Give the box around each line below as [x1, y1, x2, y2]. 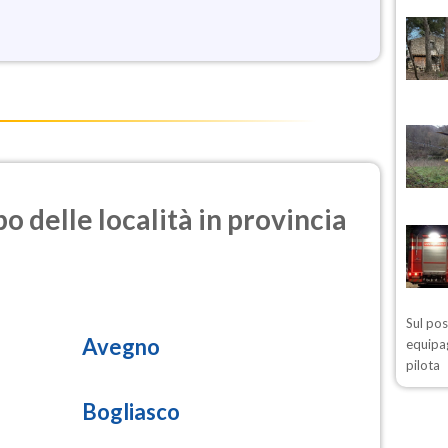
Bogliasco [82, 397, 181, 425]
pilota [406, 357, 441, 374]
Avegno [82, 332, 161, 360]
